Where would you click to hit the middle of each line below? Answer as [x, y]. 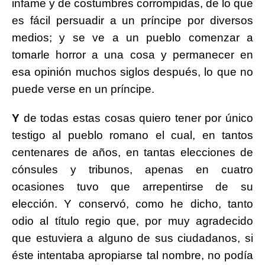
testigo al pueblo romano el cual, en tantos [132, 135]
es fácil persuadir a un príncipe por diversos [132, 21]
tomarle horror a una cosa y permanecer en [132, 55]
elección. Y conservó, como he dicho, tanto [132, 204]
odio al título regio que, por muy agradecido [132, 221]
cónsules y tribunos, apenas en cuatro [132, 170]
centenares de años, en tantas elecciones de [132, 153]
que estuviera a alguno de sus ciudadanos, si [132, 238]
